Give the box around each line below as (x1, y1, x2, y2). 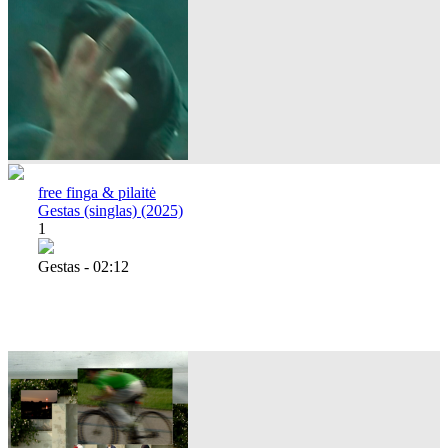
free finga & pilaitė (38, 183, 156, 201)
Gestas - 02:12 (38, 257, 129, 275)
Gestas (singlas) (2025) (38, 201, 183, 219)
